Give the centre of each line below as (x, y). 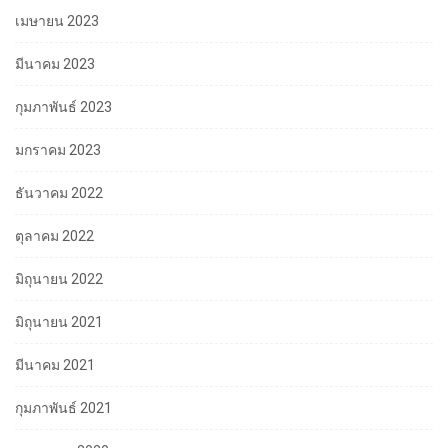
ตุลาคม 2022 (54, 235)
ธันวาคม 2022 (59, 192)
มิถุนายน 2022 (59, 278)
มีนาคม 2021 (55, 364)
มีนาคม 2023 (55, 63)
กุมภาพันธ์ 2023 (63, 106)
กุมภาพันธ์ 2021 (63, 407)
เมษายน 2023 (57, 20)
